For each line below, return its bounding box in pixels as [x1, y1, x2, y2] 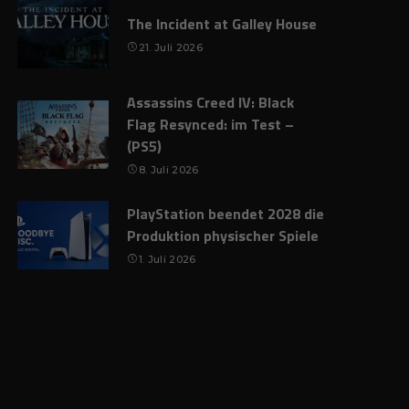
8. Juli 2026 [138, 163, 199, 176]
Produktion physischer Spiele [127, 225, 320, 246]
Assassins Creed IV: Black [127, 91, 295, 113]
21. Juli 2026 [138, 41, 204, 54]
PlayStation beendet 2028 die [127, 203, 325, 225]
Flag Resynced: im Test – [127, 113, 295, 135]
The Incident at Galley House [127, 13, 318, 35]
